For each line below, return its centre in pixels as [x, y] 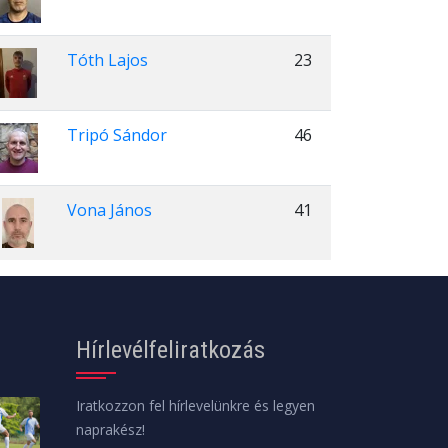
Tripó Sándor [117, 135]
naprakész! [110, 429]
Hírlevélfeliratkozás [170, 350]
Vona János [109, 210]
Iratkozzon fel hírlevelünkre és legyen [195, 405]
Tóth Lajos [107, 60]
